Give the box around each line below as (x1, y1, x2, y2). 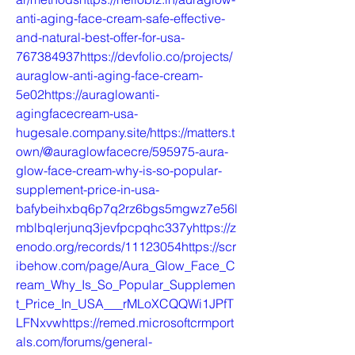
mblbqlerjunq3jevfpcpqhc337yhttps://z (16, 219, 236, 235)
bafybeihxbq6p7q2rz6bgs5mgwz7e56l (16, 200, 238, 216)
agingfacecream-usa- (16, 105, 138, 121)
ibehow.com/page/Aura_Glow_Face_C (16, 258, 235, 273)
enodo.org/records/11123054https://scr (16, 239, 236, 254)
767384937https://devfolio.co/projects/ (16, 48, 232, 64)
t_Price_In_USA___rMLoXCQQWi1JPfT (16, 296, 234, 311)
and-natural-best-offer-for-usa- (16, 29, 185, 45)
